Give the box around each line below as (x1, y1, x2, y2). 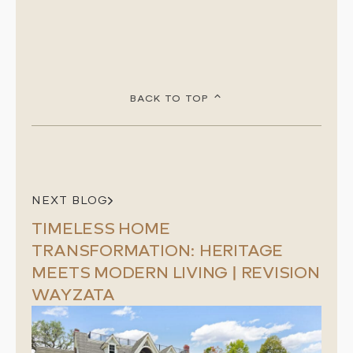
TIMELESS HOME (32, 219, 170, 239)
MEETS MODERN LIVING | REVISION (32, 263, 320, 283)
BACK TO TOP (130, 93, 209, 105)
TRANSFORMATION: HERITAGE (32, 241, 284, 261)
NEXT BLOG (32, 194, 109, 208)
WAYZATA (32, 285, 115, 305)
